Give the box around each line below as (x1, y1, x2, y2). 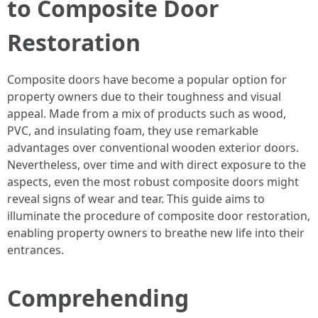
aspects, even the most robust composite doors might (7, 174, 299, 190)
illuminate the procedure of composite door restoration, (7, 208, 310, 224)
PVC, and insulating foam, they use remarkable (7, 123, 258, 138)
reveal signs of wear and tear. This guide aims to (7, 191, 265, 207)
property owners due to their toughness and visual (7, 89, 281, 104)
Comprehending (7, 283, 189, 313)
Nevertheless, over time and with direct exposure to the (7, 157, 306, 172)
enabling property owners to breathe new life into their (7, 225, 305, 241)
